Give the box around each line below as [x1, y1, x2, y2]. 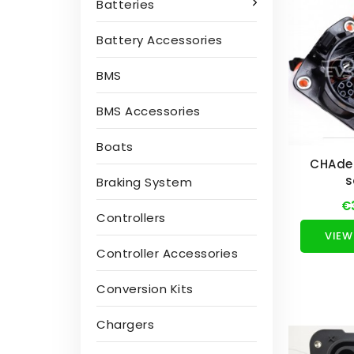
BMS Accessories [96, 103, 201, 119]
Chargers [96, 316, 154, 333]
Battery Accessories [96, 32, 223, 48]
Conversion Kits [96, 281, 194, 297]
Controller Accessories [96, 245, 238, 262]
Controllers [96, 209, 166, 226]
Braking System [96, 174, 192, 190]
